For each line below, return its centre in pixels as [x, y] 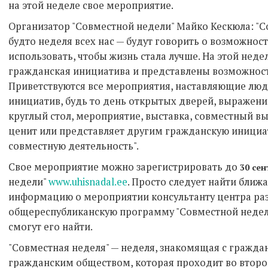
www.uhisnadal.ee [88, 182]
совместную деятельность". [76, 146]
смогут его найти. [51, 226]
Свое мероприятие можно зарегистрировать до [124, 167]
